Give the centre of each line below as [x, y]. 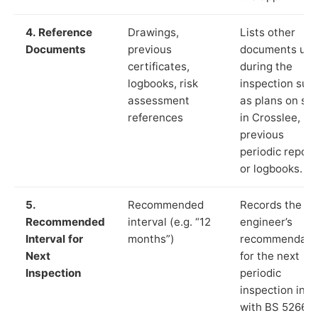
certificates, [159, 66]
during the [266, 66]
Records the [271, 204]
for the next [270, 256]
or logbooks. [271, 168]
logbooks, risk [163, 83]
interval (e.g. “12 [169, 221]
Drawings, [153, 32]
